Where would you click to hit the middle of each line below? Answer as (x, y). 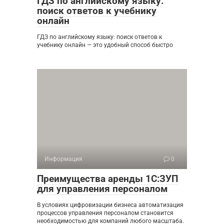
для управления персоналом (102, 189)
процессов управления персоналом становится (105, 213)
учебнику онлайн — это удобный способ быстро (105, 45)
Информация (63, 159)
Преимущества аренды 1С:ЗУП (107, 179)
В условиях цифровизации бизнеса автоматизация (110, 205)
